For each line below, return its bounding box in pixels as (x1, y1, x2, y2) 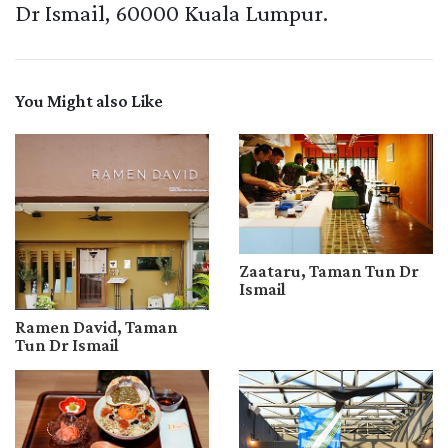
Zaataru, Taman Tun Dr (239, 260, 419, 281)
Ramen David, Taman (15, 317, 178, 338)
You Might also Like (15, 91, 163, 111)
